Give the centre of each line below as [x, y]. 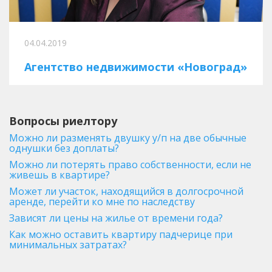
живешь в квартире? [59, 175]
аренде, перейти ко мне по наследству [102, 201]
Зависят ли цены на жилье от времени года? [116, 218]
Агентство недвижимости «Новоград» [136, 66]
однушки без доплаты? [64, 148]
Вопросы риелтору [63, 121]
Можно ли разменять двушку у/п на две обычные [128, 138]
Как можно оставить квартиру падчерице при [121, 234]
